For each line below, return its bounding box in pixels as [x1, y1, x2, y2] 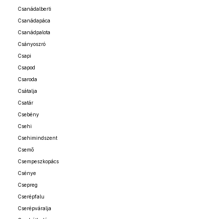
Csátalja [18, 88, 37, 94]
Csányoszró [18, 41, 45, 47]
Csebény [18, 111, 39, 117]
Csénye [18, 170, 36, 176]
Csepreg [18, 182, 38, 188]
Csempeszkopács [18, 158, 59, 164]
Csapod [18, 65, 35, 70]
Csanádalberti [18, 6, 51, 12]
